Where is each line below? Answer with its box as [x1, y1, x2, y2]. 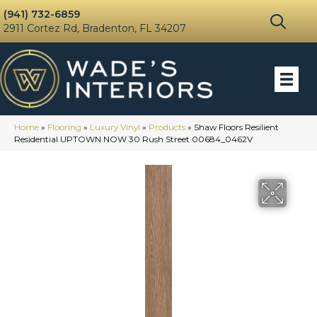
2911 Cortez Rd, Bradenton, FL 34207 [4, 22, 186, 35]
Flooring [47, 122, 81, 133]
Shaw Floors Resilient [194, 122, 279, 133]
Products [149, 122, 185, 133]
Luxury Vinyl [90, 122, 140, 133]
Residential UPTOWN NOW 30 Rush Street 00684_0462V [14, 134, 253, 145]
